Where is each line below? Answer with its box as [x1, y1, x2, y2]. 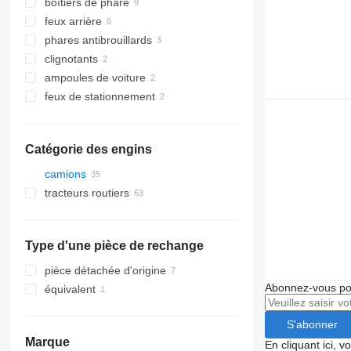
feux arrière [44, 15, 102, 27]
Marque [24, 335, 70, 349]
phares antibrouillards [44, 34, 152, 46]
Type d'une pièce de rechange [24, 239, 204, 252]
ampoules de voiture [44, 71, 146, 84]
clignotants [44, 52, 98, 65]
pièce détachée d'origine [44, 264, 166, 277]
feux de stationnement [44, 90, 155, 103]
